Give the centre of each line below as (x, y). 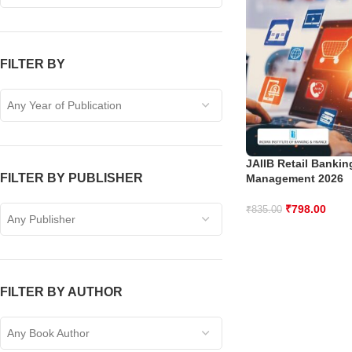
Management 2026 (294, 179)
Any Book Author (48, 333)
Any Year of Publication (64, 105)
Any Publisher (41, 219)
